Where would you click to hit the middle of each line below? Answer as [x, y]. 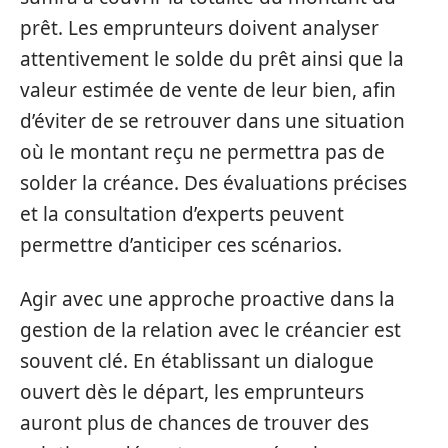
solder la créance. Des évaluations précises [213, 183]
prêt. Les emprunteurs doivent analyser [199, 28]
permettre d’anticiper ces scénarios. [181, 245]
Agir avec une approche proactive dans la [207, 298]
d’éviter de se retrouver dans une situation [212, 121]
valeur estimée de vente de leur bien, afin [208, 90]
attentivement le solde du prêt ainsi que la [212, 59]
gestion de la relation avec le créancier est [210, 329]
